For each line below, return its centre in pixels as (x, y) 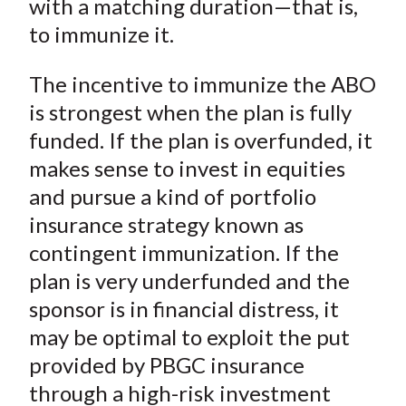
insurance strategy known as (166, 225)
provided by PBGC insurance (166, 365)
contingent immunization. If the (184, 253)
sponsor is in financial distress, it (184, 309)
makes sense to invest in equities (187, 169)
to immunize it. (101, 34)
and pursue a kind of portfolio (172, 197)
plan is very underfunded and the (189, 281)
